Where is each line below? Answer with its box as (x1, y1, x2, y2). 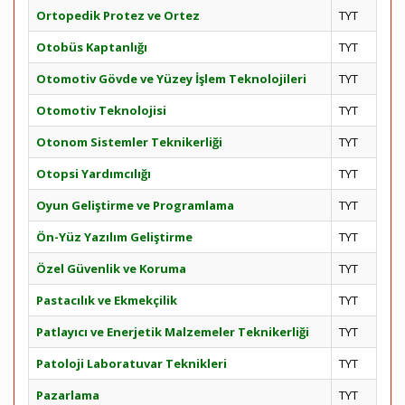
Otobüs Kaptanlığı (36, 39, 147, 55)
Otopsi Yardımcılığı (36, 165, 151, 182)
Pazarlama (36, 387, 99, 403)
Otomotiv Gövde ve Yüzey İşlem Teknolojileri (36, 71, 306, 87)
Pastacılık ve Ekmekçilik (36, 292, 177, 308)
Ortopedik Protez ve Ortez (36, 7, 200, 24)
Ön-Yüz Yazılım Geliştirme (36, 229, 193, 245)
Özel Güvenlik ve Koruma (36, 260, 186, 277)
